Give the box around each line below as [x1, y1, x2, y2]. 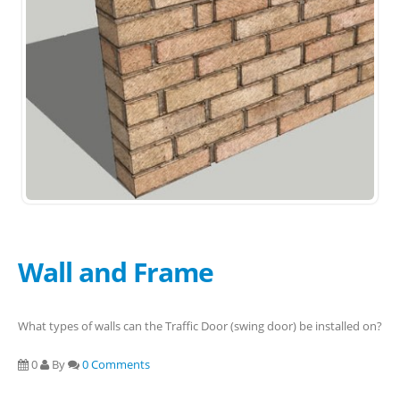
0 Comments [82, 356, 150, 372]
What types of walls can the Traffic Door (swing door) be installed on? [18, 318, 382, 334]
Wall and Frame [18, 254, 213, 290]
